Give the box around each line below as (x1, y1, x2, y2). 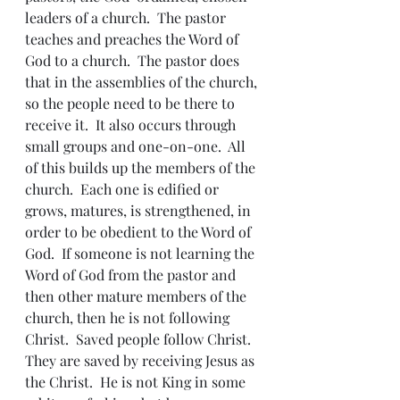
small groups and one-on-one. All (25, 137, 249, 155)
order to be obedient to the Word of (25, 222, 254, 241)
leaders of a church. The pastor (25, 8, 229, 27)
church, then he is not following (25, 308, 233, 327)
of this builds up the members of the (25, 158, 259, 177)
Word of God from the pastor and (25, 265, 239, 284)
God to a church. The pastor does (25, 51, 243, 70)
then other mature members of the (25, 287, 250, 305)
